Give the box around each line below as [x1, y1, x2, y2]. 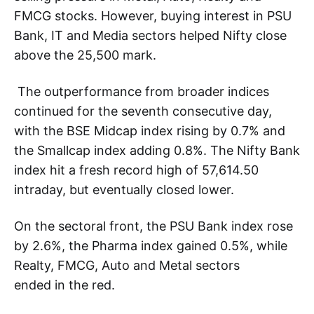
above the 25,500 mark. [14, 47, 156, 62]
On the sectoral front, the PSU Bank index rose [14, 218, 293, 233]
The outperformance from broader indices [14, 83, 269, 99]
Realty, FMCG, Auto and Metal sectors [14, 257, 240, 273]
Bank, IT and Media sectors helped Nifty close [14, 27, 287, 43]
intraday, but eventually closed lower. [14, 182, 238, 197]
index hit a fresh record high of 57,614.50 [14, 162, 259, 177]
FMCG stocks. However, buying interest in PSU [14, 8, 292, 23]
